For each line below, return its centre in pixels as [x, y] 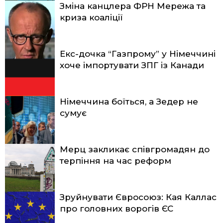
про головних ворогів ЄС [116, 209]
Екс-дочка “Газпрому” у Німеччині [138, 54]
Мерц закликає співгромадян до [135, 150]
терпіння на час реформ [115, 161]
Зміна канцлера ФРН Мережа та [133, 6]
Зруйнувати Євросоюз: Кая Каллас [138, 197]
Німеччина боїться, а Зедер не [129, 102]
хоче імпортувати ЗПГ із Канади [132, 65]
